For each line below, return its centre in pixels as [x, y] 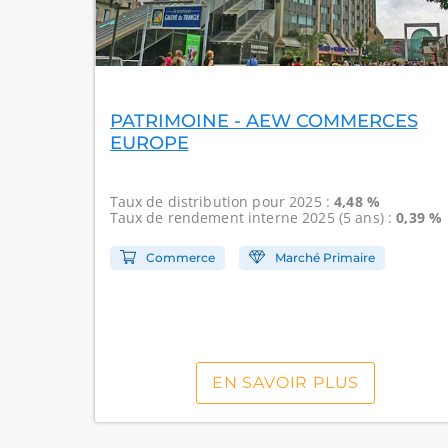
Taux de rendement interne [206, 217]
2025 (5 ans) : [349, 217]
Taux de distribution [181, 201]
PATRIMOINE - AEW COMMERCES [263, 121]
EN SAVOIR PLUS [285, 382]
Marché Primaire [324, 257]
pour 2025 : [293, 201]
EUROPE [149, 143]
